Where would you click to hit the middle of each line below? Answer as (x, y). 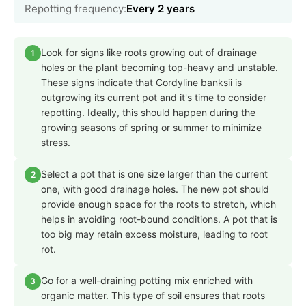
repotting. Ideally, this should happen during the (148, 112)
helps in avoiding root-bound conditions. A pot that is (159, 219)
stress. (56, 142)
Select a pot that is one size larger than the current (154, 173)
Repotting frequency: (75, 8)
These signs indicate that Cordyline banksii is (141, 82)
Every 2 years (161, 8)
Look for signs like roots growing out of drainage (149, 52)
